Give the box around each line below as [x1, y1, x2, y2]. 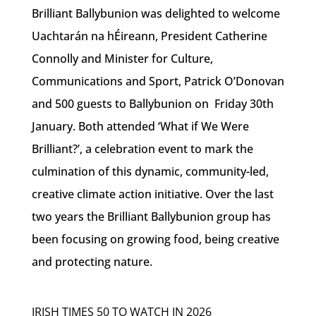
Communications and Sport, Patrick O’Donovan [31, 73, 284, 89]
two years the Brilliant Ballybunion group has [31, 209, 271, 224]
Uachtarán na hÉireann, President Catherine [31, 28, 267, 44]
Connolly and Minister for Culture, [31, 51, 213, 66]
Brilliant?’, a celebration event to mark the [31, 141, 253, 157]
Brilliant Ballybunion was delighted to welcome [31, 6, 280, 21]
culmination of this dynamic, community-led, [31, 164, 269, 179]
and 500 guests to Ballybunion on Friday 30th [31, 96, 274, 111]
